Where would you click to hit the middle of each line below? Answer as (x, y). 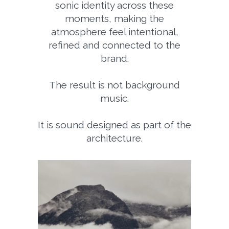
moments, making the (114, 18)
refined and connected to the (114, 45)
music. (114, 98)
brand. (114, 58)
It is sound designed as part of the (114, 124)
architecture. (114, 138)
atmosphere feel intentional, (114, 31)
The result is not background (114, 85)
